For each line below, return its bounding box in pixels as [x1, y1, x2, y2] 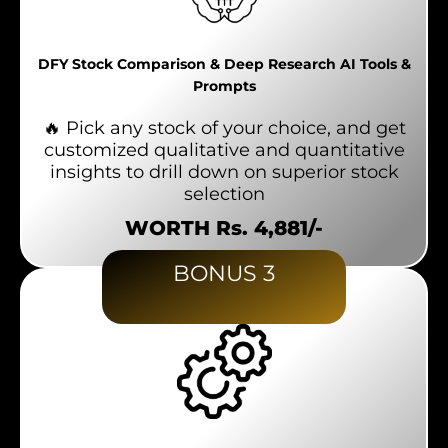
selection [183, 183, 265, 206]
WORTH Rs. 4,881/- [125, 216, 323, 241]
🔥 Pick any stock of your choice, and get [42, 117, 406, 140]
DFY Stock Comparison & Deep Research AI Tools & [37, 56, 411, 73]
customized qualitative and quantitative [43, 139, 405, 162]
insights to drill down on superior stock [49, 161, 399, 184]
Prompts [192, 78, 256, 95]
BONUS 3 [173, 260, 275, 288]
